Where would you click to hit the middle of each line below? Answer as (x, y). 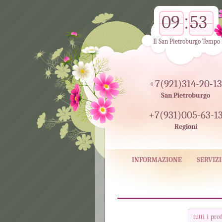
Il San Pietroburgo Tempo (187, 41)
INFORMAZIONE (157, 160)
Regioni (186, 127)
